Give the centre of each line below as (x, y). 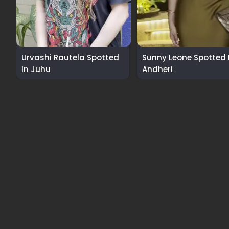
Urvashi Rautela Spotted (70, 58)
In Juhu (36, 69)
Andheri (158, 69)
